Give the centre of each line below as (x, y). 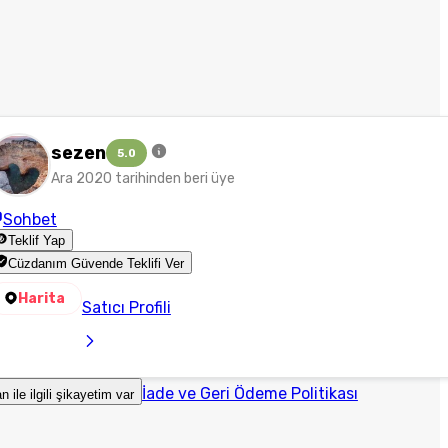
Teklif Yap (37, 241)
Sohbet (29, 219)
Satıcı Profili (126, 307)
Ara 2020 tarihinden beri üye (142, 178)
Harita (41, 298)
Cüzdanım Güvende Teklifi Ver (96, 263)
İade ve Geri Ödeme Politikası (249, 393)
